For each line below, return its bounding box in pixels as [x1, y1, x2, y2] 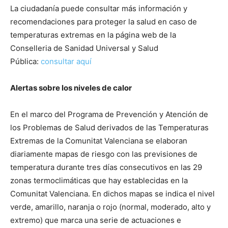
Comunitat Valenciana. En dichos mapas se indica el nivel [10, 188, 215, 198]
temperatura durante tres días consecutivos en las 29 [10, 162, 202, 172]
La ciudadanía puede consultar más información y [10, 3, 187, 13]
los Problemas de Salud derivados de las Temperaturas [10, 122, 209, 132]
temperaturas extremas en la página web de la [10, 30, 176, 40]
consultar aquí [41, 56, 92, 66]
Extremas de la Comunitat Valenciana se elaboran [10, 135, 187, 146]
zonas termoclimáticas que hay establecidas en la [10, 175, 188, 185]
